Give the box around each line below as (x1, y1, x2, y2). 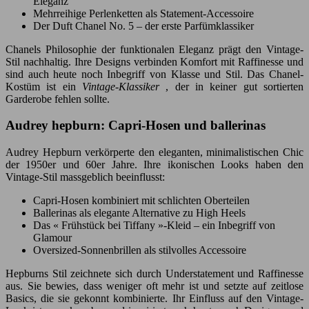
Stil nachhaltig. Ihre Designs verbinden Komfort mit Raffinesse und (6, 55, 303, 68)
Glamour (33, 231, 72, 243)
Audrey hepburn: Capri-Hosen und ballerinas (6, 118, 266, 133)
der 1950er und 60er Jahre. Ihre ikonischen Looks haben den (6, 158, 303, 170)
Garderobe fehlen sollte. (6, 92, 110, 105)
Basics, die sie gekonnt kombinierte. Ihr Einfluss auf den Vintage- (6, 292, 303, 304)
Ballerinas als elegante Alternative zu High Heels (33, 206, 246, 219)
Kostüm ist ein (6, 80, 82, 92)
